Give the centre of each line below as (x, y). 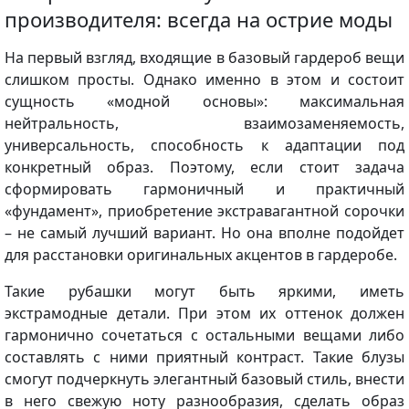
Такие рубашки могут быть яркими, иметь (204, 291)
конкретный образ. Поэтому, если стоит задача (204, 167)
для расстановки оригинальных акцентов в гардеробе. (201, 254)
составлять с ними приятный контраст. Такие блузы (204, 357)
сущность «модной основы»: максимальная (204, 101)
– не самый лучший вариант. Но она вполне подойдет (204, 232)
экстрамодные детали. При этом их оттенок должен (204, 313)
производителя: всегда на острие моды (199, 19)
